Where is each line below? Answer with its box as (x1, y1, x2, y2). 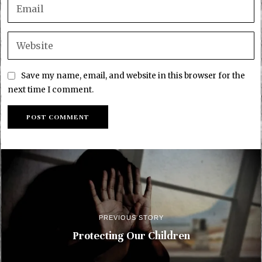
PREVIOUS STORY (98, 213, 164, 221)
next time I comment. (8, 85, 94, 95)
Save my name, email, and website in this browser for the (21, 71, 246, 81)
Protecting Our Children (72, 229, 190, 242)
